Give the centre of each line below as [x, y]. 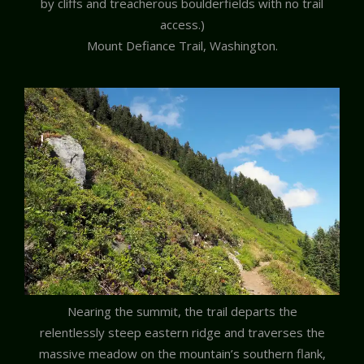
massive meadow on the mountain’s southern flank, [182, 354]
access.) [182, 25]
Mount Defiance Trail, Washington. [182, 46]
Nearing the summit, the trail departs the [182, 312]
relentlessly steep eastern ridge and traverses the [182, 333]
